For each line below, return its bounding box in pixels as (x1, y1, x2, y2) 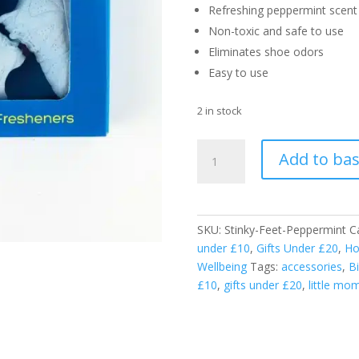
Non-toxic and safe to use (208, 23, 344, 38)
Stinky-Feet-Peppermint (224, 222, 346, 237)
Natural (196, 269, 235, 284)
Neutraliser (196, 306, 253, 321)
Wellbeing (196, 259, 247, 274)
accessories (280, 259, 342, 274)
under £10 (196, 240, 250, 256)
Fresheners (196, 177, 254, 192)
